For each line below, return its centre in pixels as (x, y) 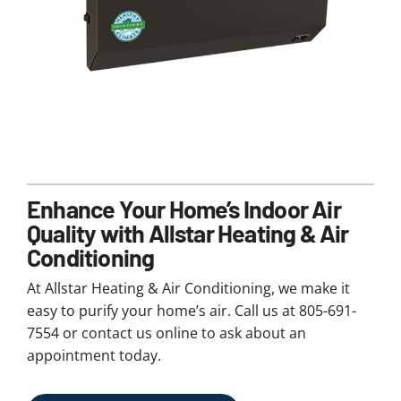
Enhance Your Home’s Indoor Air (183, 209)
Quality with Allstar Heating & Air (188, 233)
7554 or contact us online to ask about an (166, 333)
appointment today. (94, 356)
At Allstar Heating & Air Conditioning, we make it (188, 289)
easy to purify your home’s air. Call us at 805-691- (191, 311)
